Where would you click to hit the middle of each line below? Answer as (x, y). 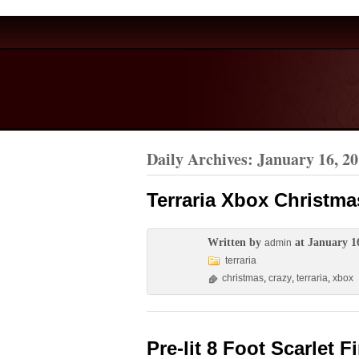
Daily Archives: (202, 159)
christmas (243, 278)
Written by (236, 242)
